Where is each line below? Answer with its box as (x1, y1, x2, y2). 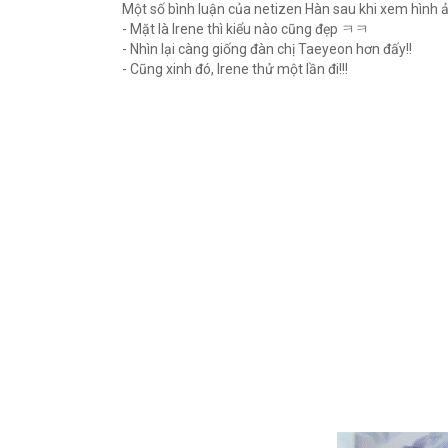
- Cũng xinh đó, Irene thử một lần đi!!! (122, 61, 348, 77)
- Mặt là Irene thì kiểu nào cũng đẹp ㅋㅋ (122, 21, 369, 37)
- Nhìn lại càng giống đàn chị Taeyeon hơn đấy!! (122, 41, 412, 57)
